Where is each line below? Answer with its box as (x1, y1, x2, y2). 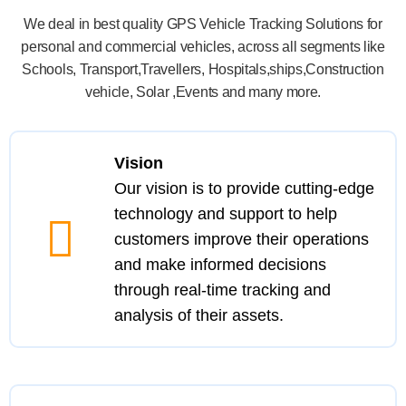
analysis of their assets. (113, 306, 284, 324)
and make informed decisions (113, 256, 326, 274)
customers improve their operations (113, 230, 369, 248)
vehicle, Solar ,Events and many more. (84, 84, 322, 100)
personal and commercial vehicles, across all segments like (21, 39, 385, 54)
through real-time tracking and (113, 281, 331, 299)
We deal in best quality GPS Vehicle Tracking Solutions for (24, 16, 382, 32)
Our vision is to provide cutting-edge (113, 179, 374, 198)
